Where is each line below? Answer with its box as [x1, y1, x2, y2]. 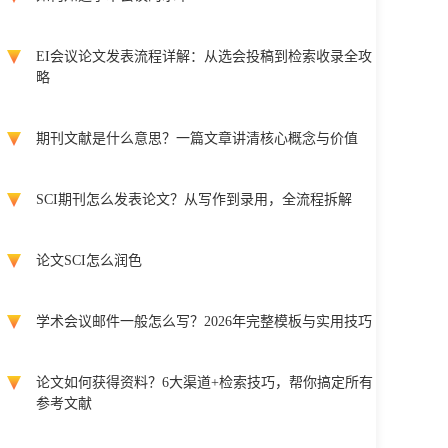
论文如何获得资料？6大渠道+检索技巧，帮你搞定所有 [36, 375, 373, 390]
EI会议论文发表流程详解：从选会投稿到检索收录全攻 [36, 49, 372, 64]
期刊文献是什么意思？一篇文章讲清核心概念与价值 [36, 131, 358, 146]
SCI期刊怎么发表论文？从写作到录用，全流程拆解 [36, 192, 352, 207]
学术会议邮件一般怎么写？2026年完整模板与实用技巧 [36, 314, 372, 329]
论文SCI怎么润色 [36, 253, 142, 268]
